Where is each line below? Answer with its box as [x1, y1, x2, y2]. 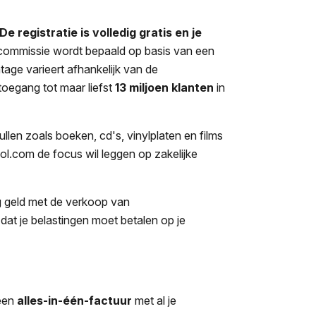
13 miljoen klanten [115, 80, 214, 95]
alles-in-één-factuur [17, 293, 133, 308]
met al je [132, 293, 177, 308]
